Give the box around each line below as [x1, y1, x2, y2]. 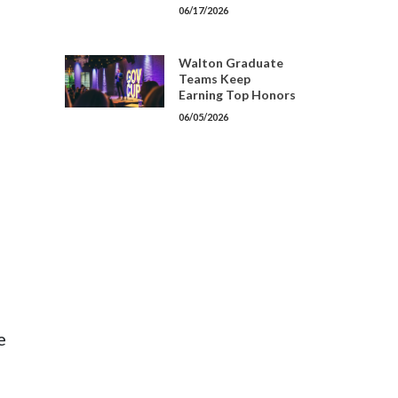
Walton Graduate [179, 55, 283, 70]
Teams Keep [179, 71, 251, 86]
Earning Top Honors [179, 87, 296, 102]
